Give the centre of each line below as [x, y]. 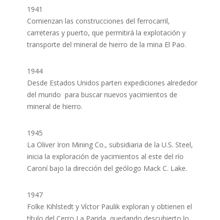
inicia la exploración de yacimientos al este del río [105, 156]
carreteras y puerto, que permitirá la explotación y [106, 33]
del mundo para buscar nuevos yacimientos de [102, 95]
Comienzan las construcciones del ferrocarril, [98, 21]
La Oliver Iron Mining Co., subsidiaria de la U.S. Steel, [110, 145]
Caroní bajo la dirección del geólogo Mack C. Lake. [107, 168]
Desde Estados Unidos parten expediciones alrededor [112, 83]
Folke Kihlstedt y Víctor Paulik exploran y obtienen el [109, 206]
